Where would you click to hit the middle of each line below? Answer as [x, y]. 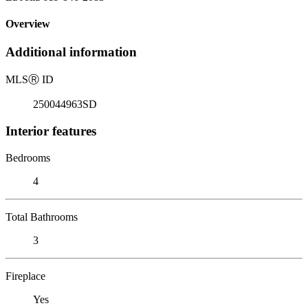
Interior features [51, 131]
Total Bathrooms [42, 217]
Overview [28, 24]
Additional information [71, 52]
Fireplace [25, 276]
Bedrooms [28, 157]
